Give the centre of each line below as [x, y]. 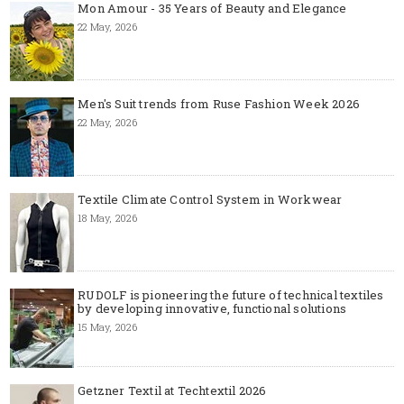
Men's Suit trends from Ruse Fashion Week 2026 [219, 104]
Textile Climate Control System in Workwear [210, 199]
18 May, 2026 [107, 218]
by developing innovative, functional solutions [212, 308]
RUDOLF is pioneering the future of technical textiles [231, 295]
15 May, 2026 [107, 327]
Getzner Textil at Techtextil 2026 [172, 390]
